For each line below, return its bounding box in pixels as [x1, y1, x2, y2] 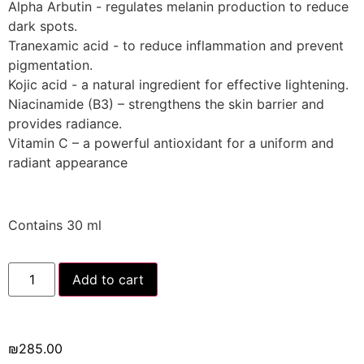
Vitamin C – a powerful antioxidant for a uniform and [8, 134, 334, 151]
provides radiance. [8, 115, 122, 132]
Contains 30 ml [8, 216, 102, 233]
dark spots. [8, 17, 77, 34]
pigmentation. [8, 56, 93, 73]
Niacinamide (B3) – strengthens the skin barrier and [8, 95, 324, 112]
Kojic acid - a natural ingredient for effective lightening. [8, 76, 349, 93]
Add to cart [72, 271, 145, 288]
